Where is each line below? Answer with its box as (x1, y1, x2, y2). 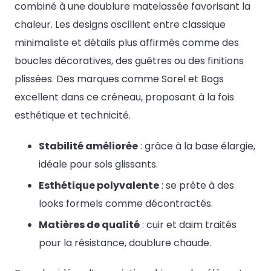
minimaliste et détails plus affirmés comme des (15, 35, 239, 50)
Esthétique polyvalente (39, 178, 159, 192)
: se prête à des (159, 178, 234, 192)
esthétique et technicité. (15, 108, 131, 122)
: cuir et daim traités (140, 217, 237, 232)
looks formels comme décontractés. (39, 196, 213, 211)
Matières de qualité (39, 217, 140, 232)
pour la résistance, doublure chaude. (39, 235, 211, 250)
